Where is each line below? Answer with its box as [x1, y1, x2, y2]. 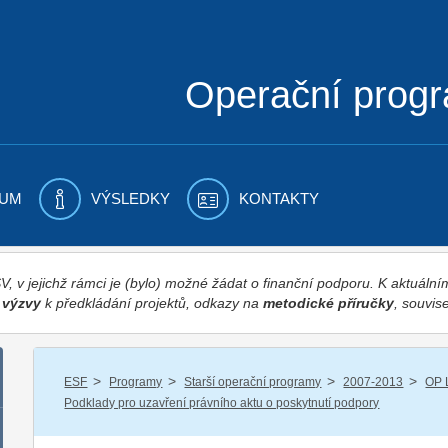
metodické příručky [262, 295, 394, 311]
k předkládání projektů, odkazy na [40, 295, 263, 311]
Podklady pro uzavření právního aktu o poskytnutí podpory [64, 396, 380, 410]
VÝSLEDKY [90, 190, 170, 207]
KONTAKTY [238, 190, 319, 207]
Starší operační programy [184, 375, 322, 389]
